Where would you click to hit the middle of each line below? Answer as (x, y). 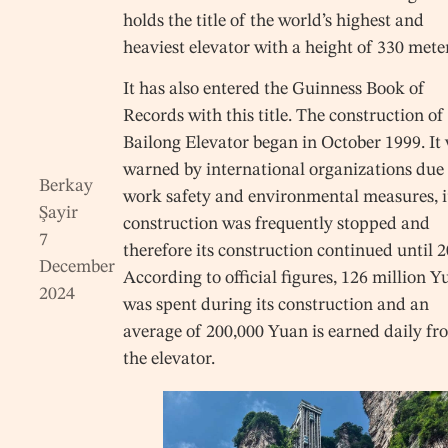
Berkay (66, 186)
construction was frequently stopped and (277, 224)
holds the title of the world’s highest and (274, 20)
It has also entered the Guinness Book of (274, 89)
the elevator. (169, 359)
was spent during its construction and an (276, 305)
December (77, 267)
